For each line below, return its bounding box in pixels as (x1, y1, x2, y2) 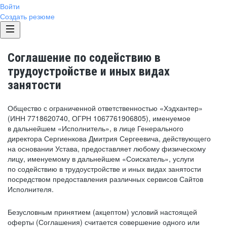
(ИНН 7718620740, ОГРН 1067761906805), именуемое (8, 113, 191, 123)
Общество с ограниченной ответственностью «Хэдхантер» (8, 103, 203, 113)
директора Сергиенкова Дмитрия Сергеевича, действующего (8, 133, 211, 143)
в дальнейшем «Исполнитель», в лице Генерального (8, 123, 183, 133)
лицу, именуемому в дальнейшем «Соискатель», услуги (8, 154, 194, 164)
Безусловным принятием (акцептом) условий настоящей (8, 207, 197, 217)
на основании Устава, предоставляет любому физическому (8, 143, 206, 154)
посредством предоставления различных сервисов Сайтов (8, 174, 203, 184)
